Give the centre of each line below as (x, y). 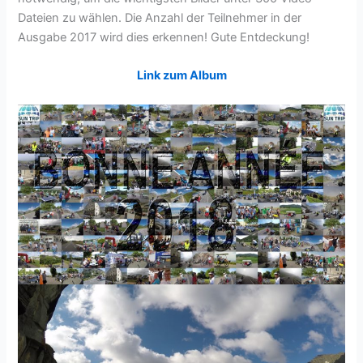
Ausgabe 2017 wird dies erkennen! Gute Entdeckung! (164, 37)
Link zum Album (181, 76)
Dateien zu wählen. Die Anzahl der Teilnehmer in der (160, 17)
